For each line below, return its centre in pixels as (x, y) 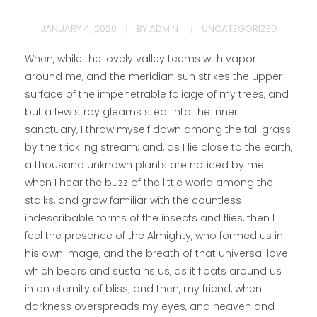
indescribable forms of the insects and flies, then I (150, 218)
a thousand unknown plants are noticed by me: (145, 165)
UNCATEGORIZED (239, 29)
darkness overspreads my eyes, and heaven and (150, 307)
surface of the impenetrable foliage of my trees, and (157, 94)
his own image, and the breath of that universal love (156, 254)
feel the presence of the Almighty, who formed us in (154, 236)
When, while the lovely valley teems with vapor (140, 59)
